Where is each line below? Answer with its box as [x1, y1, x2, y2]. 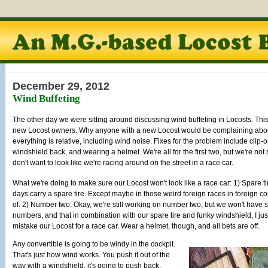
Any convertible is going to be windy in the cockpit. [13, 240, 175, 248]
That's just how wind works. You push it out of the [13, 251, 170, 259]
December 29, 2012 [13, 80, 109, 92]
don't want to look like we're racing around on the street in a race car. [13, 159, 233, 167]
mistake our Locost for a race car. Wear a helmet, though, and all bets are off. [13, 222, 260, 230]
